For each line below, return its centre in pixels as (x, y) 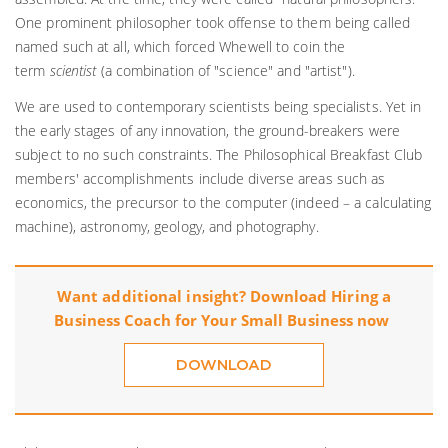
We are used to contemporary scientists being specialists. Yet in (218, 107)
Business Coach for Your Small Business (204, 320)
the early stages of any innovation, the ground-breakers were (208, 131)
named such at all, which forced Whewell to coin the (180, 47)
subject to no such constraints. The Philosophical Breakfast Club (219, 155)
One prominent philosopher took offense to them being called (212, 23)
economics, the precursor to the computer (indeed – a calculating (223, 203)
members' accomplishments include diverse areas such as (200, 179)
